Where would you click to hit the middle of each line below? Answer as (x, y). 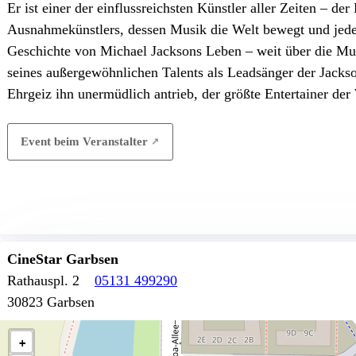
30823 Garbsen (51, 302)
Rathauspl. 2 (43, 281)
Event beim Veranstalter (85, 141)
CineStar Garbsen (63, 259)
